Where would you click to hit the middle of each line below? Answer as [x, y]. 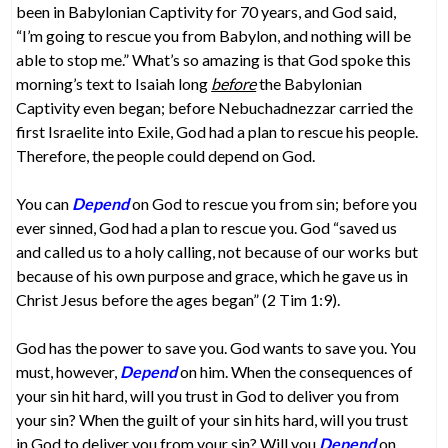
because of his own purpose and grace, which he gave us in [212, 275]
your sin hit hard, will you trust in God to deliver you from [208, 395]
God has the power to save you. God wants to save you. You [216, 347]
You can [44, 203]
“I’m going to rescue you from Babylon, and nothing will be [214, 35]
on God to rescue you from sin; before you [273, 203]
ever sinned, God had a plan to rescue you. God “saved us [207, 227]
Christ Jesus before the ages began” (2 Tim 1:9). [178, 299]
